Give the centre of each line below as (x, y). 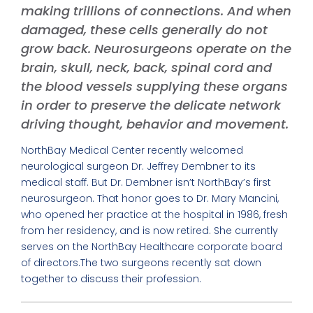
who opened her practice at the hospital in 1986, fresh (154, 214)
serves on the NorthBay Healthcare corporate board (152, 246)
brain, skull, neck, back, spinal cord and (146, 67)
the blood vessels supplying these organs (154, 86)
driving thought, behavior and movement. (155, 124)
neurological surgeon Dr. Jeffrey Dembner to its (138, 166)
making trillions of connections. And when (156, 10)
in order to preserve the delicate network (151, 105)
